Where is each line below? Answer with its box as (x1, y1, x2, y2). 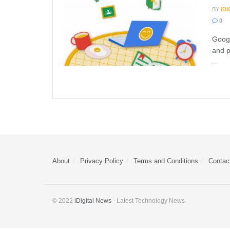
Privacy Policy (80, 157, 123, 165)
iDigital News (74, 197, 111, 204)
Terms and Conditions (133, 157, 198, 165)
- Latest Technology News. (111, 197, 186, 204)
